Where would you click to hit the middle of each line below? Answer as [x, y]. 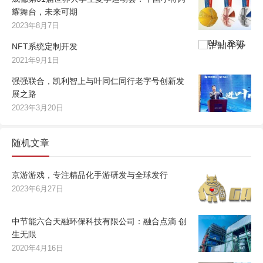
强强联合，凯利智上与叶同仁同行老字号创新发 [98, 81]
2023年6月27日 [38, 188]
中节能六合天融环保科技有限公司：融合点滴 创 [99, 221]
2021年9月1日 [36, 60]
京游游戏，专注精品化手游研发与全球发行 [90, 175]
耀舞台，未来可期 [45, 11]
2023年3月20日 [38, 107]
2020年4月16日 [38, 248]
